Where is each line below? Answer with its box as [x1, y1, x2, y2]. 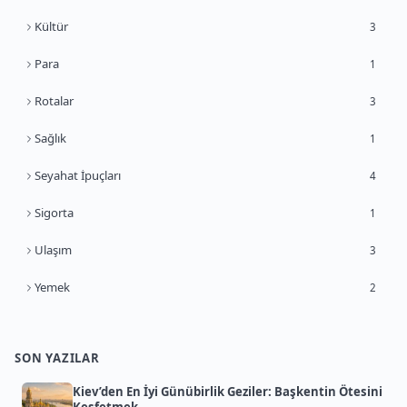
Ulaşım [35, 242, 72, 259]
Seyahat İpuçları [35, 167, 121, 184]
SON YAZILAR [15, 350, 100, 367]
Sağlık [35, 130, 66, 147]
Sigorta [35, 204, 74, 222]
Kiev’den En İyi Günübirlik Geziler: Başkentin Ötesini [73, 383, 382, 401]
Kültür [35, 18, 68, 35]
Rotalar [35, 93, 74, 110]
